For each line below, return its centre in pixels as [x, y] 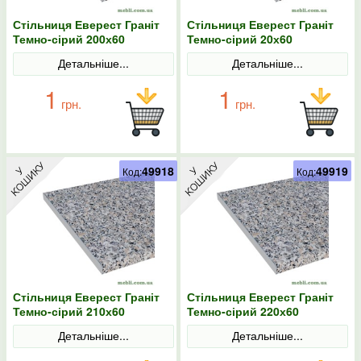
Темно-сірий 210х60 [69, 311]
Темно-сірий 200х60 [69, 39]
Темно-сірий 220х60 [243, 311]
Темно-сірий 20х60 [240, 39]
